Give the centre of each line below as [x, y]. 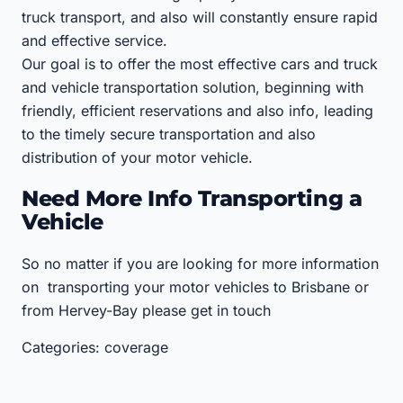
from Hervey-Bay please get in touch [146, 310]
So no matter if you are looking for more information [200, 263]
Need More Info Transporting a [192, 199]
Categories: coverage [95, 347]
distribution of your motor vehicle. [137, 158]
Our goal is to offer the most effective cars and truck [200, 64]
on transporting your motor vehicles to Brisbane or [195, 287]
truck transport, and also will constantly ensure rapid [200, 18]
